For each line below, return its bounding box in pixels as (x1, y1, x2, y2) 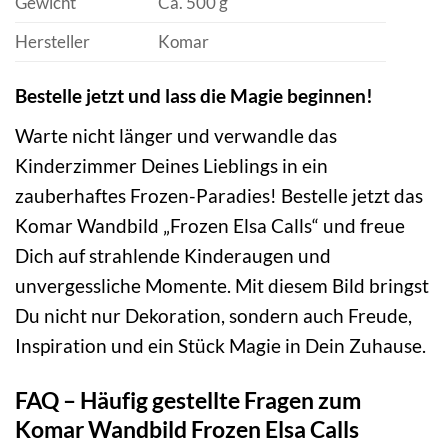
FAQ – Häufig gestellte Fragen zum (15, 385, 361, 414)
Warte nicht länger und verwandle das (15, 123, 337, 147)
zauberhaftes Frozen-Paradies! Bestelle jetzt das (15, 183, 423, 207)
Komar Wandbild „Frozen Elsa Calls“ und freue (15, 213, 405, 237)
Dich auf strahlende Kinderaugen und (15, 243, 331, 267)
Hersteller (15, 30, 90, 52)
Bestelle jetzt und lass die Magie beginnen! (15, 84, 373, 108)
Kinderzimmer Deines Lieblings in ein (15, 153, 328, 177)
